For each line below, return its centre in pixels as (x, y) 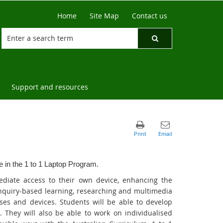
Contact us (150, 16)
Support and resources (50, 87)
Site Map (104, 16)
